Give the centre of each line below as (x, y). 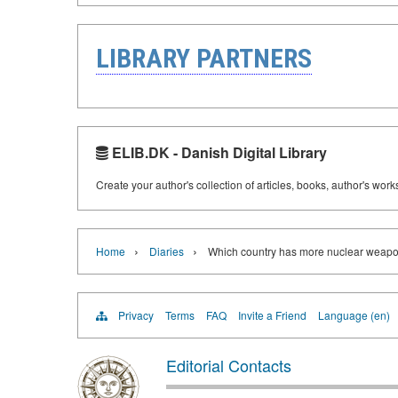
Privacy (136, 315)
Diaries (167, 251)
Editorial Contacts (229, 365)
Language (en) (354, 315)
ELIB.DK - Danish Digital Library (218, 152)
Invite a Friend (272, 315)
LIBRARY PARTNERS (204, 58)
